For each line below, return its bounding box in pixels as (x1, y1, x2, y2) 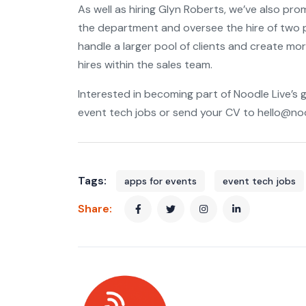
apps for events (124, 175, 197, 187)
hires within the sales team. (78, 57, 212, 72)
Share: (78, 201, 115, 216)
